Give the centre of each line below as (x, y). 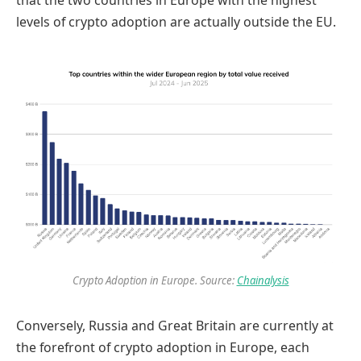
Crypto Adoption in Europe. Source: (154, 281)
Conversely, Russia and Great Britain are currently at (175, 325)
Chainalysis (263, 281)
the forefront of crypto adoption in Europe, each (163, 347)
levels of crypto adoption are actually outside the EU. (176, 22)
